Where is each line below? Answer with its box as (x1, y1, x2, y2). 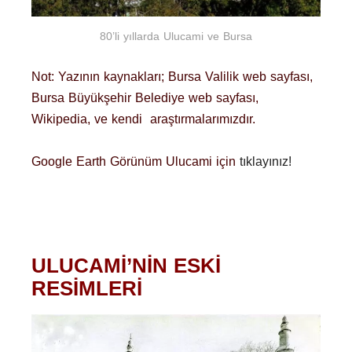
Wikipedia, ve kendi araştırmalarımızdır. (31, 112, 255, 126)
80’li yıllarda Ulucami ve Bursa (100, 31, 252, 43)
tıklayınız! (240, 154, 291, 168)
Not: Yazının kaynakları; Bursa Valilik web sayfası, (31, 69, 313, 83)
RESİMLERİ (31, 276, 142, 300)
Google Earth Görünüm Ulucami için (31, 154, 240, 168)
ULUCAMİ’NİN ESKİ (31, 253, 221, 277)
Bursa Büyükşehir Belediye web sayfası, (31, 90, 258, 104)
